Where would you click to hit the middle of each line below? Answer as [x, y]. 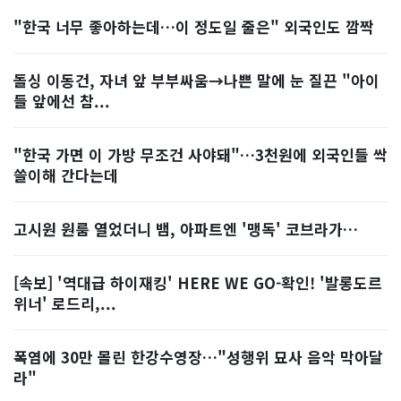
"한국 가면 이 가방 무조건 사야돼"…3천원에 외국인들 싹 [200, 154]
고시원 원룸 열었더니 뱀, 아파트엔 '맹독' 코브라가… [186, 229]
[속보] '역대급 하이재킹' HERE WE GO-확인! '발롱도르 [198, 282]
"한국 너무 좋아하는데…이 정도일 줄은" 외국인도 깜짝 [194, 26]
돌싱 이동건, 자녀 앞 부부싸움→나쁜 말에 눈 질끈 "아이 [196, 80]
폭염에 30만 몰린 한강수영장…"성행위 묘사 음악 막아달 [198, 357]
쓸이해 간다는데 [66, 175]
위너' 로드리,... [65, 303]
